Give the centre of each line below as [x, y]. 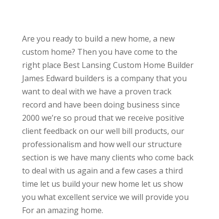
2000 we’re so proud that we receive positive [103, 118]
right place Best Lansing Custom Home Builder [108, 65]
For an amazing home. [62, 210]
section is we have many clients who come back [108, 158]
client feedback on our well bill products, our [103, 131]
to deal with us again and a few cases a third [102, 171]
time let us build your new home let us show [102, 184]
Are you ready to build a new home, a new [98, 39]
